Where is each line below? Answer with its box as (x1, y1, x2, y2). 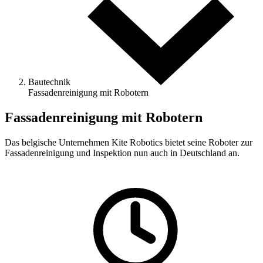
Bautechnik (28, 77, 73, 87)
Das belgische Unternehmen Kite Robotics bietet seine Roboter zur (5, 137, 252, 148)
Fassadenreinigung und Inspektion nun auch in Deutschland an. (5, 148, 240, 159)
